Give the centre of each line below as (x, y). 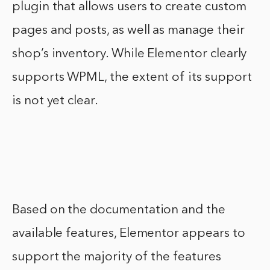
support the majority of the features (117, 257)
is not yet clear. (55, 101)
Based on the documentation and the (119, 210)
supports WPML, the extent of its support (132, 78)
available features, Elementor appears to (129, 234)
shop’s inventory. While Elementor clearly (130, 54)
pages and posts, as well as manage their (128, 31)
